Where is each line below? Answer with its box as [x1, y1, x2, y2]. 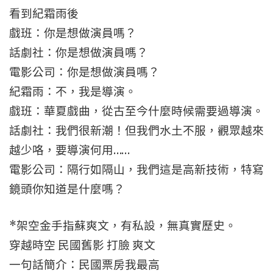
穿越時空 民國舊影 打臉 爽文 [9, 238, 155, 252]
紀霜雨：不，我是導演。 [9, 85, 136, 99]
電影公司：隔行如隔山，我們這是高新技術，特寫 [9, 163, 264, 177]
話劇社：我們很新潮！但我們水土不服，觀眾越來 [9, 124, 264, 138]
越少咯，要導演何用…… [9, 143, 130, 157]
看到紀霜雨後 [9, 7, 79, 21]
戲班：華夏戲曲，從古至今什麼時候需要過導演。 [9, 104, 264, 118]
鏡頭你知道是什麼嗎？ [9, 182, 125, 196]
